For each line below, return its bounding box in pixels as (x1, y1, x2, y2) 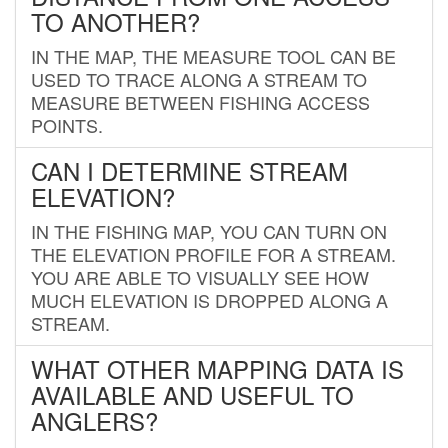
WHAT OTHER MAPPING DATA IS (31, 350, 404, 386)
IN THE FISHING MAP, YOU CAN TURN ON (31, 217, 387, 244)
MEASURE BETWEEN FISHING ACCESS (31, 88, 370, 115)
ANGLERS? (31, 402, 158, 438)
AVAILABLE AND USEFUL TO (31, 376, 354, 412)
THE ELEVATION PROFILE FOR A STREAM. (31, 240, 396, 267)
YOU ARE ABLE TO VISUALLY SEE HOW (31, 263, 369, 290)
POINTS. (31, 111, 103, 138)
